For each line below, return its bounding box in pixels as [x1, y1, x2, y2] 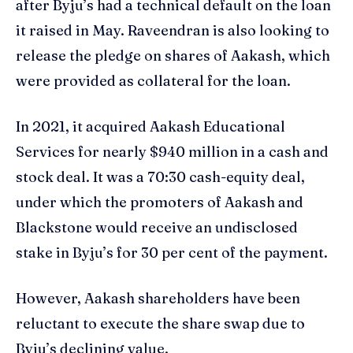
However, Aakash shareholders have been [16, 289, 300, 308]
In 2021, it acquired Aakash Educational [16, 117, 285, 136]
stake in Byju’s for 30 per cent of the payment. [16, 243, 328, 262]
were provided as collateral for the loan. [16, 72, 291, 91]
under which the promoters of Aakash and [16, 193, 303, 212]
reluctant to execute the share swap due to [16, 314, 305, 333]
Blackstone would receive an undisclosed [16, 218, 298, 237]
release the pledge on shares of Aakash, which [16, 46, 330, 65]
